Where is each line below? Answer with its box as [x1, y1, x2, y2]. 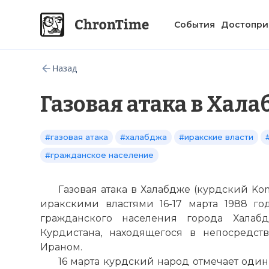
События [174, 19, 215, 30]
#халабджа [120, 132, 167, 142]
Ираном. [40, 241, 82, 253]
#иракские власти [179, 132, 253, 142]
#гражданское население [45, 150, 154, 160]
